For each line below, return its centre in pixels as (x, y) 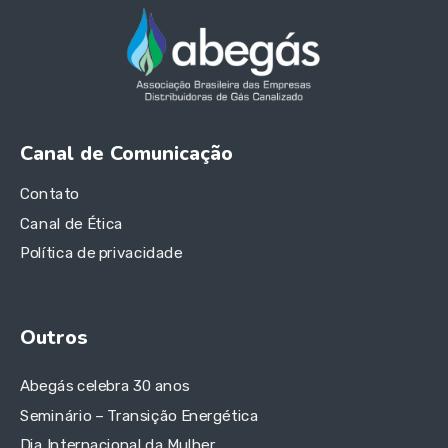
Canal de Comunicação (126, 154)
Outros (54, 338)
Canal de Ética (71, 223)
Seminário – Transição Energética (139, 415)
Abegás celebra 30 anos (105, 386)
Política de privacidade (101, 253)
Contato (49, 194)
